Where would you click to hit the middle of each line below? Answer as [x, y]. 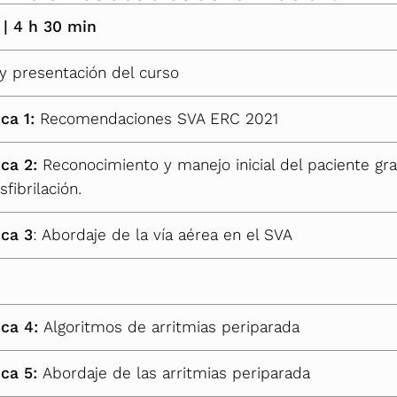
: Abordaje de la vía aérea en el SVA [163, 235]
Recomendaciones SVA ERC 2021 [159, 119]
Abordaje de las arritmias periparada [176, 374]
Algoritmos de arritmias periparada [171, 327]
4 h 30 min [55, 27]
